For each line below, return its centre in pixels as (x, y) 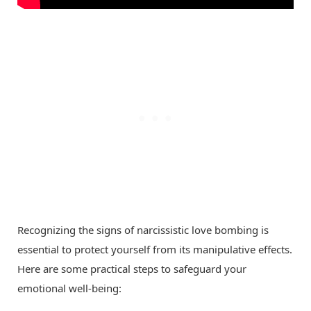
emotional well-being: (69, 288)
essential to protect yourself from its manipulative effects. (155, 250)
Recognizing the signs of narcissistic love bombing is (143, 230)
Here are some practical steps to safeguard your (132, 269)
